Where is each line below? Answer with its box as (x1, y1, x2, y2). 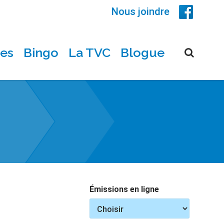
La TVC (68, 45, 110, 60)
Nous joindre (111, 5, 169, 17)
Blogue (120, 45, 164, 60)
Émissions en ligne (89, 184, 159, 194)
